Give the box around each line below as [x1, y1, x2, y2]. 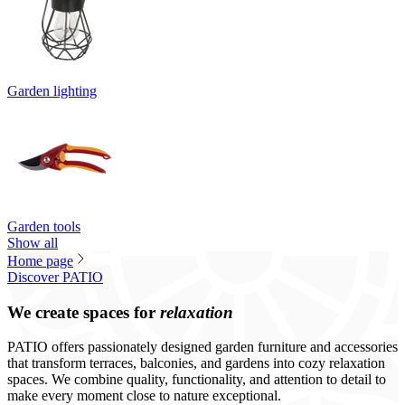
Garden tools [7, 219, 80, 234]
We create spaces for [7, 302, 160, 322]
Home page [7, 253, 73, 268]
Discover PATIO [7, 269, 103, 285]
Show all [7, 235, 58, 250]
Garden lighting [7, 83, 97, 99]
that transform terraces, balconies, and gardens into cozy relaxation [7, 355, 385, 372]
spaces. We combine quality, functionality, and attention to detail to [7, 372, 386, 388]
